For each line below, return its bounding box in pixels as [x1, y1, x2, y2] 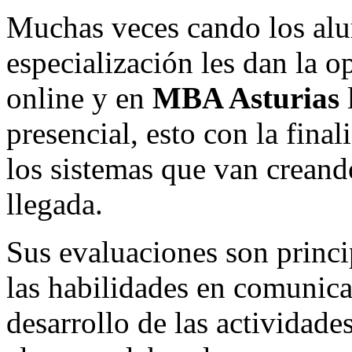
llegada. [6, 187, 103, 222]
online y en [6, 81, 152, 115]
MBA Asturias [152, 81, 339, 115]
